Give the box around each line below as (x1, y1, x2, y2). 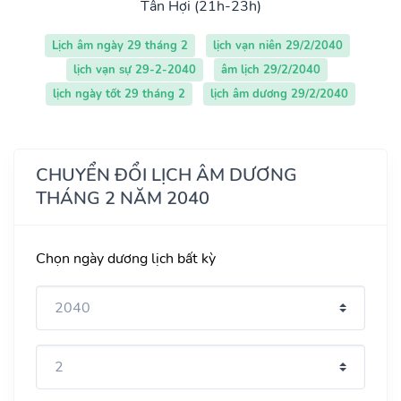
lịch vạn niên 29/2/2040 (212, 37, 343, 54)
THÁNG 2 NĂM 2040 (36, 185, 209, 210)
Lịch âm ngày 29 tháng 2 (51, 37, 188, 54)
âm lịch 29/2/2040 (221, 61, 320, 78)
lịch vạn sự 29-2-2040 (73, 61, 196, 78)
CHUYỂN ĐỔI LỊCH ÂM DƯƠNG (36, 162, 297, 187)
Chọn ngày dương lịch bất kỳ (36, 248, 216, 269)
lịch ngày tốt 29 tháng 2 (53, 85, 185, 102)
